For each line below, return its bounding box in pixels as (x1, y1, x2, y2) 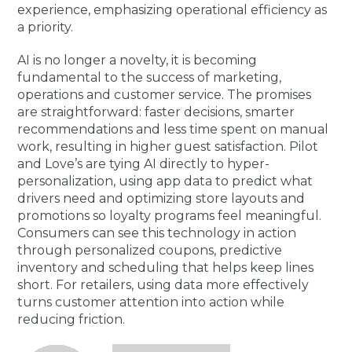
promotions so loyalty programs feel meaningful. (17, 208, 322, 223)
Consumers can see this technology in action (17, 225, 297, 240)
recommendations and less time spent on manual (17, 122, 329, 137)
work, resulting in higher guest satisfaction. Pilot (17, 139, 319, 154)
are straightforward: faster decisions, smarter (17, 104, 295, 119)
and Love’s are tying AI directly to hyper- (17, 156, 270, 171)
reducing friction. (17, 312, 126, 327)
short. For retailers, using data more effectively (17, 277, 310, 292)
